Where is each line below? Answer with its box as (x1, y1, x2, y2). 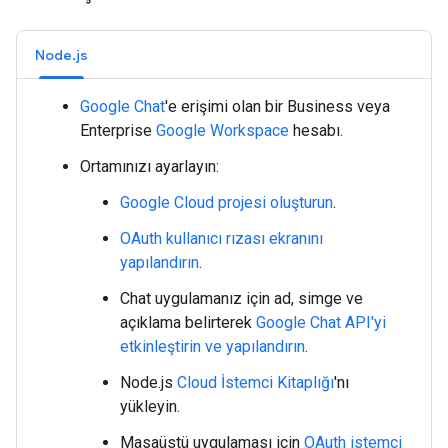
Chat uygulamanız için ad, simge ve (120, 289, 363, 308)
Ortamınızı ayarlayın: (80, 157, 219, 176)
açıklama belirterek (120, 313, 256, 332)
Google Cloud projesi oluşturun (120, 193, 333, 212)
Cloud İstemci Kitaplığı (177, 373, 334, 392)
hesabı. (289, 121, 343, 140)
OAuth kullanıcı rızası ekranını (120, 229, 323, 248)
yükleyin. (120, 397, 180, 416)
